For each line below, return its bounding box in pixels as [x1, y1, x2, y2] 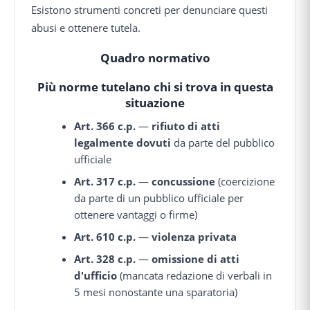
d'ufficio [74, 268, 118, 282]
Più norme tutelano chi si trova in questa [37, 79, 273, 95]
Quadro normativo [100, 50, 210, 66]
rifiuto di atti [152, 118, 221, 133]
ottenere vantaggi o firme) [74, 207, 198, 221]
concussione [152, 174, 216, 188]
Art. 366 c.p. [74, 118, 136, 133]
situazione [125, 95, 185, 111]
